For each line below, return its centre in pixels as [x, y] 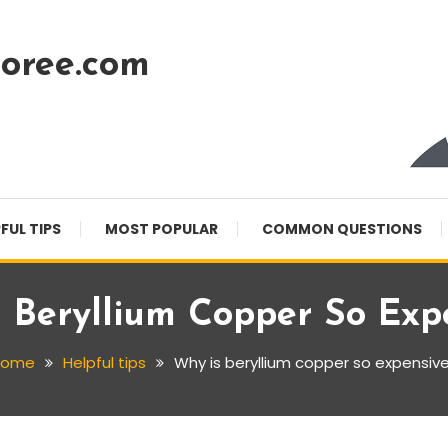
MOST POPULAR [161, 229]
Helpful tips [104, 362]
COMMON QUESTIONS [342, 229]
